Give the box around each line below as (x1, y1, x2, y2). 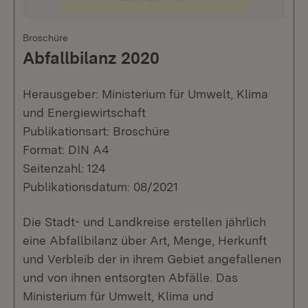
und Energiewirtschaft (23, 104, 146, 120)
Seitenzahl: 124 (23, 160, 106, 175)
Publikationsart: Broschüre (23, 123, 170, 138)
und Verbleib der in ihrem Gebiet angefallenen (23, 251, 281, 266)
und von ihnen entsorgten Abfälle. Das (23, 269, 238, 285)
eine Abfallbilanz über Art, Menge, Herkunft (23, 232, 267, 247)
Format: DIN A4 (23, 142, 109, 157)
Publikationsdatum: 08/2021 (23, 179, 178, 194)
